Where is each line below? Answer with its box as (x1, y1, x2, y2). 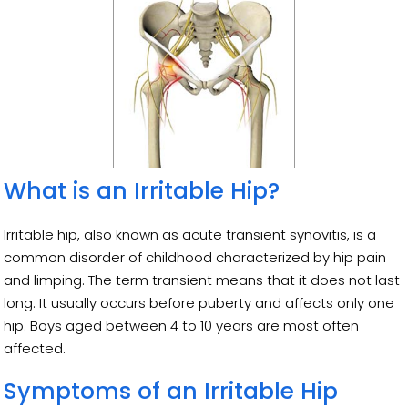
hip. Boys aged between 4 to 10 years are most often (4, 315, 360, 335)
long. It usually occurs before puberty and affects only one (4, 292, 395, 312)
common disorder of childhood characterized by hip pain (4, 247, 387, 267)
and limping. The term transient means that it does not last (4, 270, 401, 290)
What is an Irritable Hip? (4, 174, 280, 207)
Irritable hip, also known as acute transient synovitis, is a (4, 224, 377, 244)
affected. (4, 338, 70, 358)
